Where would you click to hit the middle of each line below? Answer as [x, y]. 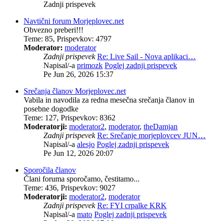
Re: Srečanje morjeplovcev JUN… [151, 135]
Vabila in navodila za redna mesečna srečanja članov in [109, 100]
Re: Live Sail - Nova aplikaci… [147, 56]
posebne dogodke [51, 109]
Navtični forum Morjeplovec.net [74, 21]
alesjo [86, 144]
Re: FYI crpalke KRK [132, 205]
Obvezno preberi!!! [54, 30]
